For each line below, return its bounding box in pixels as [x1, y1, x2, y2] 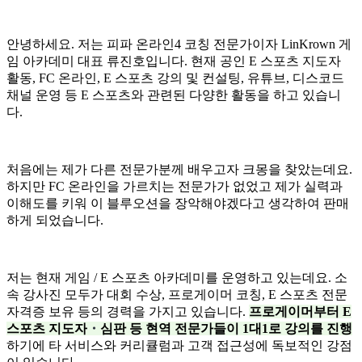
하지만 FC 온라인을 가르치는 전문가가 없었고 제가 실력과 [6, 179, 343, 193]
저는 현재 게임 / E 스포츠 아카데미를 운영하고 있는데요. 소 [6, 270, 347, 284]
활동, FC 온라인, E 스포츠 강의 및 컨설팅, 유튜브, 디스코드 [6, 70, 344, 85]
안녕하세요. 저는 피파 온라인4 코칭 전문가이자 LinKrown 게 [6, 36, 351, 51]
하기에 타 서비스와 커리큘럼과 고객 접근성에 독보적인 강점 [6, 338, 352, 352]
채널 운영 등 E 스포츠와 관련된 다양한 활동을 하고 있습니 [6, 87, 341, 102]
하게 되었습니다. [6, 213, 103, 227]
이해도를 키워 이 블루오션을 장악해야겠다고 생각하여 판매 [6, 196, 349, 210]
